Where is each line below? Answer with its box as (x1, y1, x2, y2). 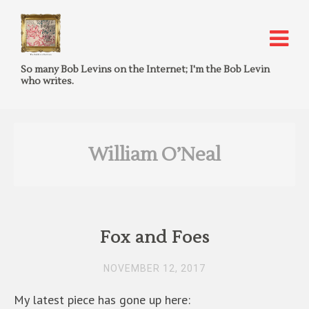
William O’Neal (88, 142, 221, 167)
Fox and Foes (99, 227, 210, 248)
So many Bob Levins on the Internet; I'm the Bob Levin (21, 63, 270, 76)
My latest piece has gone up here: (14, 292, 190, 308)
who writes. (21, 75, 74, 88)
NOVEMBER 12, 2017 (103, 263, 206, 274)
